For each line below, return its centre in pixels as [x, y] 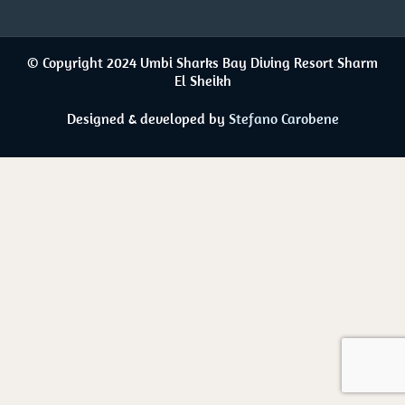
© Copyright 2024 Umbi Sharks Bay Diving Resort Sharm [202, 63]
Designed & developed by [147, 119]
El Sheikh [202, 81]
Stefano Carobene [283, 119]
